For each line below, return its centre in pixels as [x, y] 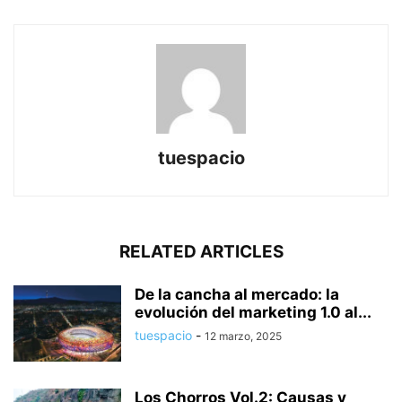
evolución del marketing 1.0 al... [253, 312]
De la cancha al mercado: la [237, 294]
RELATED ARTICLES [201, 251]
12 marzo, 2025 [243, 336]
